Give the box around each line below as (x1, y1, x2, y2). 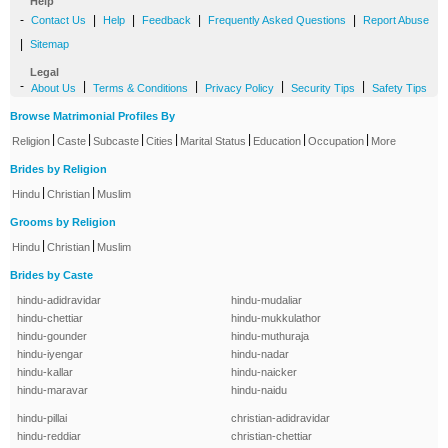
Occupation (308, 135, 364, 148)
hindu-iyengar (17, 348, 83, 361)
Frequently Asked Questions (208, 14, 346, 27)
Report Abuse (363, 14, 429, 27)
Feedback (142, 14, 191, 27)
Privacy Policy (205, 82, 274, 95)
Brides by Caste (10, 269, 93, 282)
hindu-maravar (17, 384, 88, 397)
